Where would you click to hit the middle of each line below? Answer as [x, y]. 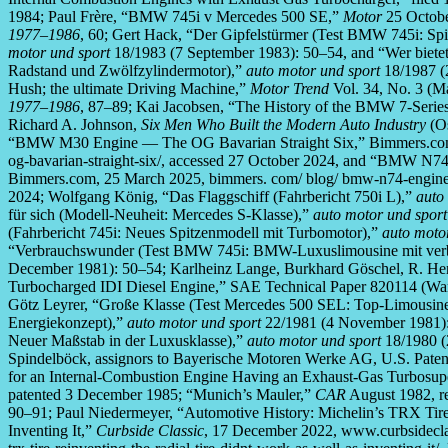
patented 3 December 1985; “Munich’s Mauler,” [161, 395]
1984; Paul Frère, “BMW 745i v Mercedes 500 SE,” [175, 17]
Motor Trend [289, 89]
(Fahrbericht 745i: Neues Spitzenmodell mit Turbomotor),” [195, 233]
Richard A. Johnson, [74, 125]
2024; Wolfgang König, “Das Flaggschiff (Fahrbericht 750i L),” [212, 197]
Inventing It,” [52, 431]
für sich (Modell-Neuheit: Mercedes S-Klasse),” [160, 215]
